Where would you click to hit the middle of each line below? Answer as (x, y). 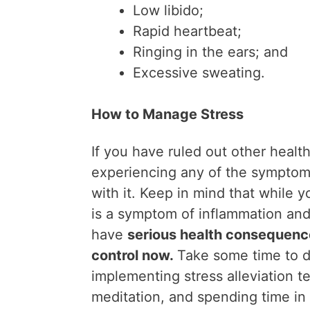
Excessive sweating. (199, 73)
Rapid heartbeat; (187, 31)
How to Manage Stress (167, 114)
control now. (134, 255)
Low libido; (168, 10)
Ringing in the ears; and (210, 52)
